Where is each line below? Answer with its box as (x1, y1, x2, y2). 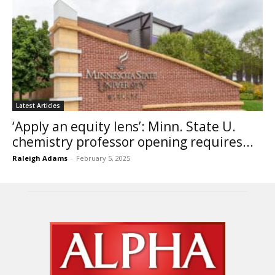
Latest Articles (16, 101, 60, 110)
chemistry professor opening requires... (12, 133, 254, 151)
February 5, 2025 (76, 153, 130, 163)
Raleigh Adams (12, 153, 68, 163)
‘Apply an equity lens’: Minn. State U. (12, 118, 236, 136)
